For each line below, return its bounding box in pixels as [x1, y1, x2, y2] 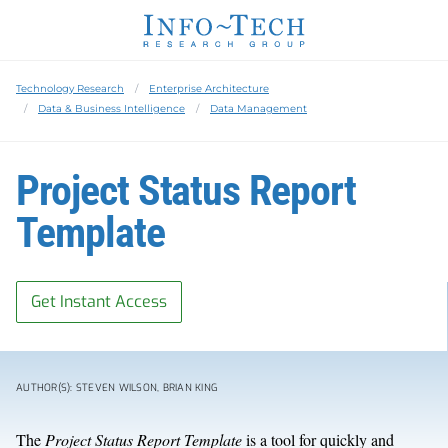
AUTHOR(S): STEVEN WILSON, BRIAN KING [16, 380, 217, 394]
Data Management [210, 101, 307, 115]
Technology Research [16, 81, 124, 95]
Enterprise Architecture [149, 81, 269, 95]
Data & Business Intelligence [38, 101, 185, 115]
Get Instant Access [31, 290, 167, 312]
